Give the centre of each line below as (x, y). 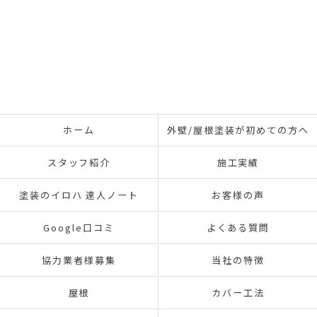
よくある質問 (238, 227)
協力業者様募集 (79, 260)
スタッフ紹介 (79, 162)
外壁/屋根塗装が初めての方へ (238, 130)
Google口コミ (79, 227)
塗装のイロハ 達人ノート (79, 195)
